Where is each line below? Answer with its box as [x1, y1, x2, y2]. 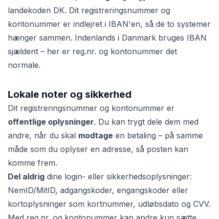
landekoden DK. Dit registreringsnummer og [8, 5, 170, 15]
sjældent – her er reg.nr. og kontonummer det [8, 46, 177, 56]
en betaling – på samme [113, 131, 203, 140]
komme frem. [8, 158, 57, 168]
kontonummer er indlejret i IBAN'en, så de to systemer [8, 19, 211, 29]
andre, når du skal [8, 131, 78, 140]
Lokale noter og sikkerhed [8, 88, 131, 100]
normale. [8, 60, 41, 70]
